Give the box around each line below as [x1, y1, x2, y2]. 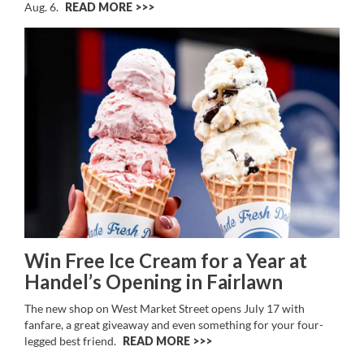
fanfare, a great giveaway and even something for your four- [24, 317, 323, 331]
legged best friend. [24, 333, 119, 348]
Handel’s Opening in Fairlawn [24, 269, 283, 293]
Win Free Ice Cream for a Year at [24, 248, 307, 272]
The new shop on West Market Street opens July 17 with [24, 301, 305, 315]
